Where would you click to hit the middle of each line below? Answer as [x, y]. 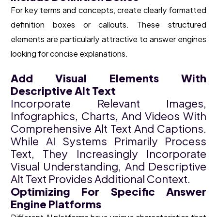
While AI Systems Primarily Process [108, 141]
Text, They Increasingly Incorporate [108, 154]
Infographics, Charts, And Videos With [108, 116]
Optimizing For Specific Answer [108, 192]
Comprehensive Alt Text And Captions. [108, 129]
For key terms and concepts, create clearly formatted [108, 10]
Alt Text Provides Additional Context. [101, 179]
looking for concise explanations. [69, 54]
